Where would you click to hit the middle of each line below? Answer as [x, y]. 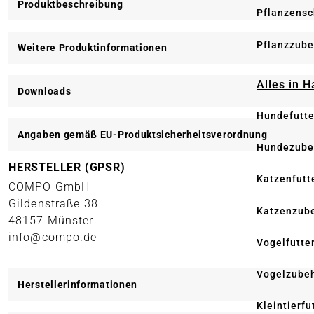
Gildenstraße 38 [53, 203]
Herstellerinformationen [78, 284]
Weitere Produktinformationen [93, 47]
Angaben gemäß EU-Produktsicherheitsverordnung [143, 134]
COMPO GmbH [49, 186]
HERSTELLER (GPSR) [67, 167]
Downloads [45, 91]
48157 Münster [51, 220]
